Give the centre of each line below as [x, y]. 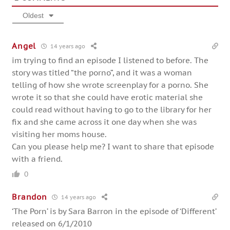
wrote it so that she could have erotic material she [108, 97]
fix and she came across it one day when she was [104, 122]
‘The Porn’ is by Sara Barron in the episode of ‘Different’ [114, 211]
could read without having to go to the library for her [112, 109]
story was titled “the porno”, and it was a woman [102, 72]
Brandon [30, 197]
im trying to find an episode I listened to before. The [110, 60]
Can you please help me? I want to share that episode [113, 146]
